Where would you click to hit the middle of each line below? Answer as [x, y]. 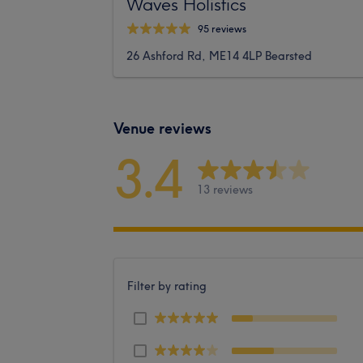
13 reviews [225, 190]
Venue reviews [162, 128]
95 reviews [222, 29]
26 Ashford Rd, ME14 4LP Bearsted [219, 56]
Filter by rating [167, 286]
